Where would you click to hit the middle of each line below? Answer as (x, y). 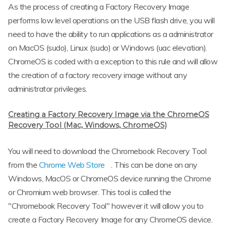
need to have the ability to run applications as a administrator (111, 34)
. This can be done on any (155, 165)
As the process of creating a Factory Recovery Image (99, 7)
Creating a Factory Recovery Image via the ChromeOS (109, 115)
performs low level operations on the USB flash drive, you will (111, 21)
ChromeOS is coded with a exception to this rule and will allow (113, 62)
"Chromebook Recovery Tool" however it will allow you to (106, 206)
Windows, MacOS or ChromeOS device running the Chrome (110, 179)
